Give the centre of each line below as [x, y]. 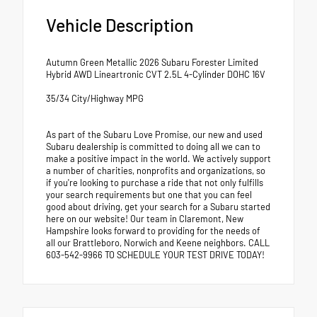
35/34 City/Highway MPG [95, 99]
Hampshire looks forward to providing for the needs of [153, 231]
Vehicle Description [120, 25]
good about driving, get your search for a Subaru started [158, 207]
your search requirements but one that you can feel [149, 195]
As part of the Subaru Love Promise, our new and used [154, 135]
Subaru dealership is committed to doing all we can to [153, 147]
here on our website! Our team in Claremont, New [145, 219]
